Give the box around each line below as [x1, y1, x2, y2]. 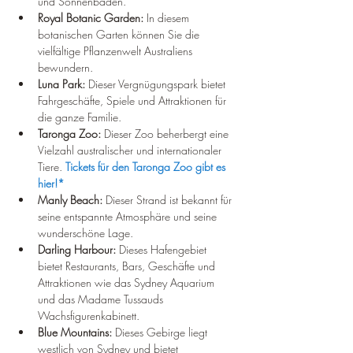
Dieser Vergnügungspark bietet [85, 76, 229, 91]
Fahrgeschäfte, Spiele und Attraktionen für [38, 93, 229, 108]
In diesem [143, 10, 192, 25]
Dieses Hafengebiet [116, 242, 210, 257]
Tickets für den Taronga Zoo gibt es [65, 159, 229, 174]
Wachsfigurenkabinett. [38, 308, 139, 323]
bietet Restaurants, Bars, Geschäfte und [38, 258, 218, 273]
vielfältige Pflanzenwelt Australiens [38, 43, 195, 58]
